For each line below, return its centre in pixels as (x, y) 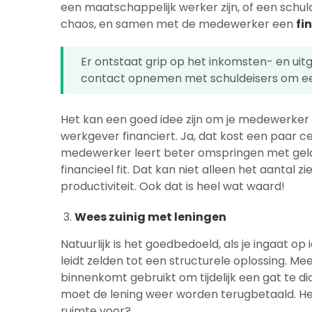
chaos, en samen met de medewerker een (179, 24)
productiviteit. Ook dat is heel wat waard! (173, 186)
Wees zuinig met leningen (151, 217)
